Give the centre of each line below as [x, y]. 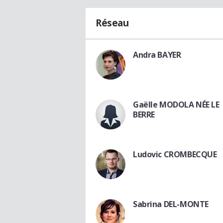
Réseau [112, 23]
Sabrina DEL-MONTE [171, 204]
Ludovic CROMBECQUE [175, 154]
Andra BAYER [157, 55]
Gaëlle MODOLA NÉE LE [176, 104]
